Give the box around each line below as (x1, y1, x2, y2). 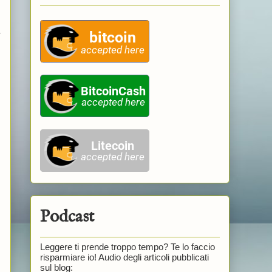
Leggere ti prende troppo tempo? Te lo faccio (39, 241, 215, 252)
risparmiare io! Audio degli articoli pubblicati (39, 251, 209, 262)
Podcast (39, 206, 94, 228)
